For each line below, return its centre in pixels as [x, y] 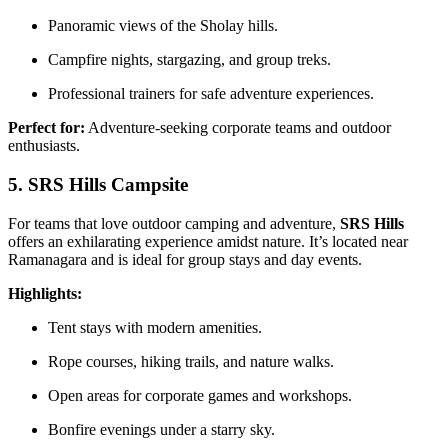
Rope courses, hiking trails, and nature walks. [191, 361]
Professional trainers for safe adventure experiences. [211, 94]
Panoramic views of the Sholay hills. [163, 26]
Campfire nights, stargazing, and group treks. [189, 60]
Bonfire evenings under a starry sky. [161, 429]
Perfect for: [46, 128]
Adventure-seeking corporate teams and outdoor [238, 128]
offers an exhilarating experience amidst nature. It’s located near [208, 241]
